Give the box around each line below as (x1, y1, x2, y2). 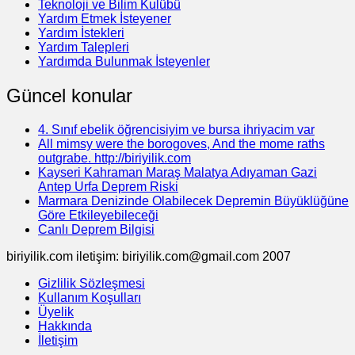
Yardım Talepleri (38, 40, 129, 54)
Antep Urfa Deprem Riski (38, 179, 178, 193)
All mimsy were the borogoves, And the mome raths (38, 136, 325, 151)
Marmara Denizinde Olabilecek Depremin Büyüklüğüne (38, 193, 349, 208)
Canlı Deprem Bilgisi (38, 222, 155, 236)
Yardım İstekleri (38, 25, 124, 40)
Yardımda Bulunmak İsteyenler (38, 54, 210, 68)
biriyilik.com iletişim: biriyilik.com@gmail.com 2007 (6, 249, 291, 263)
